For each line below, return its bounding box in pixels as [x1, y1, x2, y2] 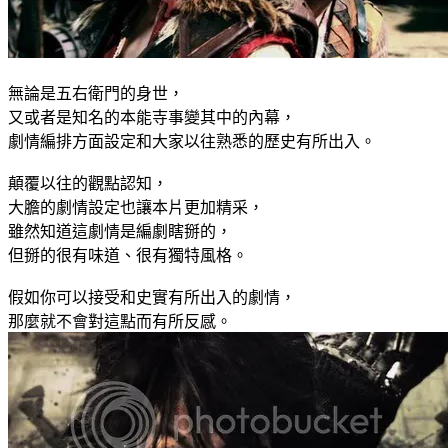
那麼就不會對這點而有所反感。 [8, 312, 232, 330]
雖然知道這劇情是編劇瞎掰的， [8, 222, 232, 240]
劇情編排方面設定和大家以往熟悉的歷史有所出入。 [8, 132, 376, 150]
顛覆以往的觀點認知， [8, 174, 168, 192]
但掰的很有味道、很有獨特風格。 [8, 246, 248, 264]
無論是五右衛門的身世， [8, 84, 184, 102]
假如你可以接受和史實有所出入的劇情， [8, 288, 296, 306]
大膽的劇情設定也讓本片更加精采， [8, 198, 264, 216]
